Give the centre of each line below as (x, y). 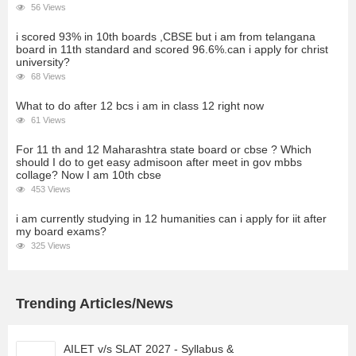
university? (43, 62)
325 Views (50, 246)
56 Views (47, 8)
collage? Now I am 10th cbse (89, 175)
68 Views (47, 77)
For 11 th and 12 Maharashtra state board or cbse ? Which (164, 150)
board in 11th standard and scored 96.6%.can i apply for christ (172, 50)
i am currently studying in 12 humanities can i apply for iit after (171, 219)
